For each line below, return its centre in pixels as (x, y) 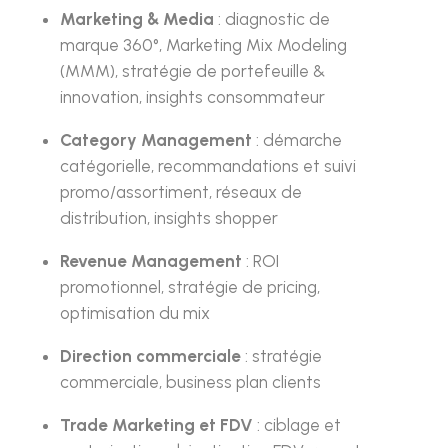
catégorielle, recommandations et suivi (207, 166)
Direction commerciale (150, 356)
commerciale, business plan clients (190, 382)
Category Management (155, 140)
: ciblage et (296, 425)
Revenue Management (150, 261)
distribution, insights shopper (168, 218)
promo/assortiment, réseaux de (180, 192)
